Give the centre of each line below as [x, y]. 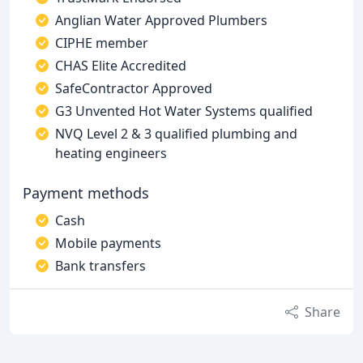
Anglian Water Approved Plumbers [161, 20]
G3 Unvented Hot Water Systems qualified [184, 111]
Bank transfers [100, 266]
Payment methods [86, 193]
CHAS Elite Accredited [121, 66]
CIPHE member [102, 43]
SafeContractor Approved [134, 88]
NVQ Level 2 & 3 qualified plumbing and [176, 134]
